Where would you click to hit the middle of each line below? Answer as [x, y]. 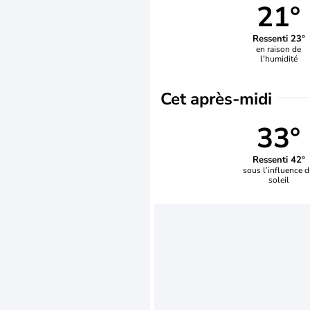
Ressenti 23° [279, 38]
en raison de [279, 49]
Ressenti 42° [279, 159]
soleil [279, 180]
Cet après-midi [216, 99]
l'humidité [279, 58]
